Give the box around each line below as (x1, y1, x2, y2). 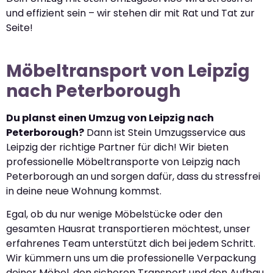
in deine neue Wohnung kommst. (6, 183, 161, 198)
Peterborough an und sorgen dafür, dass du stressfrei (6, 169, 260, 183)
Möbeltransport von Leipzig (6, 58, 250, 83)
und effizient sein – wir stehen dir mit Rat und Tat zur (6, 5, 255, 20)
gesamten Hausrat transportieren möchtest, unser (6, 222, 250, 236)
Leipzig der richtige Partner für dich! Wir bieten (6, 140, 229, 154)
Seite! (6, 20, 33, 35)
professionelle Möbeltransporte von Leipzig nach (6, 154, 240, 169)
